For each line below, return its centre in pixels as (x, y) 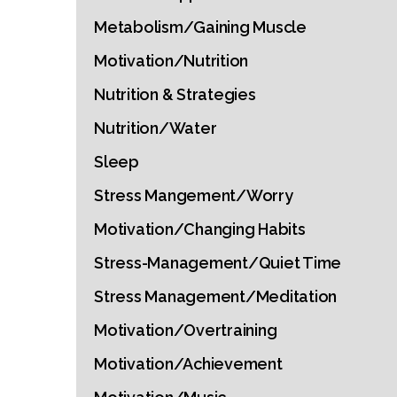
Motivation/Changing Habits (200, 229)
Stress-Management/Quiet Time (218, 263)
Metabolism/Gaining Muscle (200, 27)
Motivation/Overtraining (186, 330)
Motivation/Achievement (188, 364)
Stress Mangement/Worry (194, 195)
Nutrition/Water (156, 128)
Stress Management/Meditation (215, 296)
